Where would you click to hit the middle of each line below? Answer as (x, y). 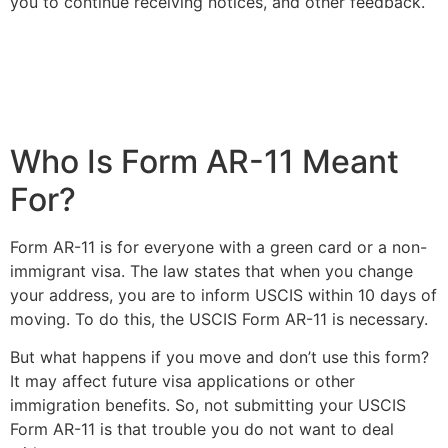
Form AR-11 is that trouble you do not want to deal (202, 428)
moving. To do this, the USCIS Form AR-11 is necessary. (221, 318)
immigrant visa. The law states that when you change (211, 270)
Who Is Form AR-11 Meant (204, 161)
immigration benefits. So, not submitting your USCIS (208, 404)
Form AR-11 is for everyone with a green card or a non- (218, 246)
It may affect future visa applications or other (182, 380)
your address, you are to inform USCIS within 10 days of (223, 294)
